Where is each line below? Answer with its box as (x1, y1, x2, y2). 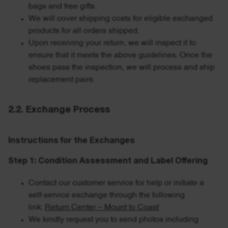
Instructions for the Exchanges (8, 137, 135, 145)
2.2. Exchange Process (8, 106, 110, 115)
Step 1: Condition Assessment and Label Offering (8, 158, 208, 165)
